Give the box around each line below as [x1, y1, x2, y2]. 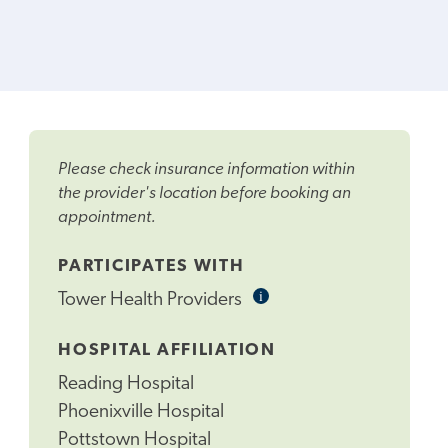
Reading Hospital [58, 375, 195, 395]
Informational [263, 285, 341, 305]
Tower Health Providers [58, 290, 247, 310]
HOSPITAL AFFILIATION [58, 342, 276, 360]
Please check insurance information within [58, 161, 356, 179]
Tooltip [263, 301, 305, 321]
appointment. [58, 209, 157, 227]
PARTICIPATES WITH [58, 257, 245, 275]
